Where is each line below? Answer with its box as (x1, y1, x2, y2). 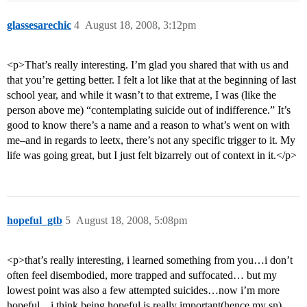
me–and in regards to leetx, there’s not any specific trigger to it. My (7, 134, 295, 147)
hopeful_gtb (7, 214, 62, 227)
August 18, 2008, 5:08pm (76, 214, 187, 227)
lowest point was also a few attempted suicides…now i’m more (7, 284, 280, 297)
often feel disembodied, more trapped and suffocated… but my (7, 269, 277, 282)
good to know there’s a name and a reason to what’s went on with (7, 119, 290, 132)
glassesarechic (7, 19, 71, 32)
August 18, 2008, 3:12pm (85, 19, 196, 32)
